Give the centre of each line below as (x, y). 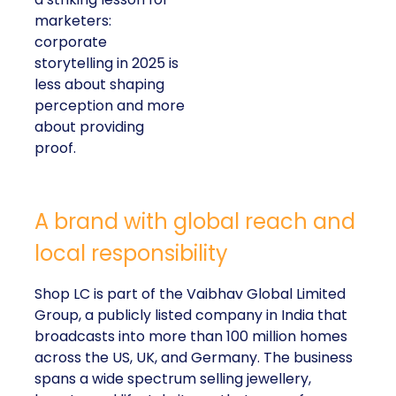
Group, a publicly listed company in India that (191, 316)
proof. (55, 148)
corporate (71, 42)
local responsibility (131, 254)
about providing (89, 127)
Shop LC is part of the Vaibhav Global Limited (190, 294)
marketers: (73, 21)
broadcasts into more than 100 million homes (191, 337)
